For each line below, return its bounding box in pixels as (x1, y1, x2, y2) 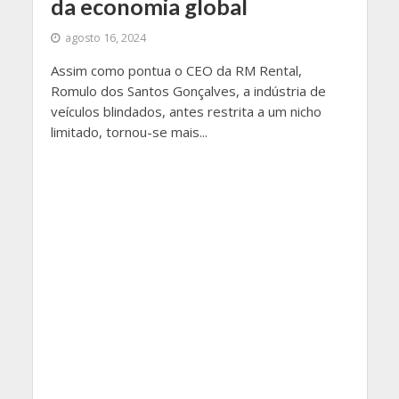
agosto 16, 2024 (64, 30, 146, 46)
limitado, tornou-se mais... (50, 123, 208, 142)
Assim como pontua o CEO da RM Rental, (50, 61, 302, 80)
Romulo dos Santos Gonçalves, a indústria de (50, 82, 326, 101)
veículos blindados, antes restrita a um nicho (50, 102, 322, 121)
